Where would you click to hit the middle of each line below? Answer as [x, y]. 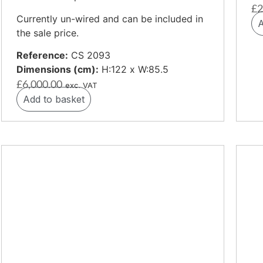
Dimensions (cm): [58, 69]
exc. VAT [81, 85]
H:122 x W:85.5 [134, 69]
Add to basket [54, 99]
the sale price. [48, 33]
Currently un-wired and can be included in [110, 18]
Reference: [42, 55]
